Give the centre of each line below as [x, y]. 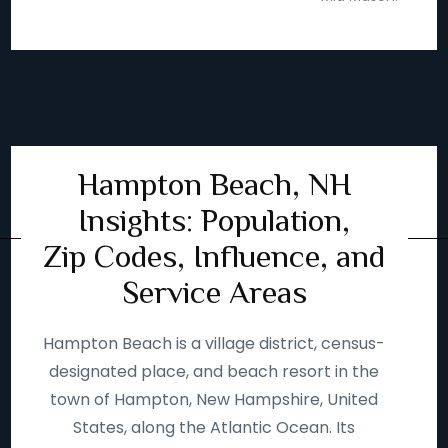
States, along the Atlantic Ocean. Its [214, 427]
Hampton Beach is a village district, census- [214, 343]
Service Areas [214, 292]
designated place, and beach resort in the [214, 371]
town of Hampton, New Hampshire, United [214, 399]
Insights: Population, [214, 220]
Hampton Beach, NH [214, 184]
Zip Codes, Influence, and [214, 256]
